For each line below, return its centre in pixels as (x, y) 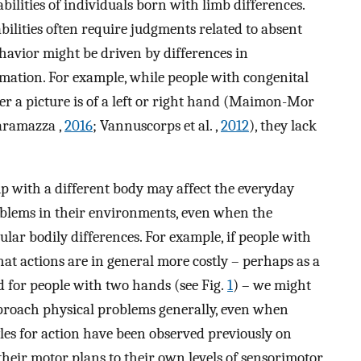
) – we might (272, 286)
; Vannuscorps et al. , (157, 125)
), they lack (283, 125)
